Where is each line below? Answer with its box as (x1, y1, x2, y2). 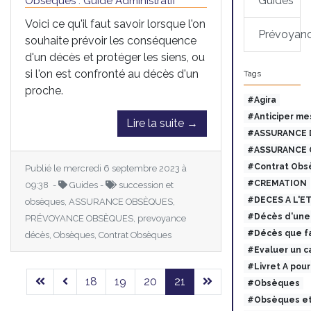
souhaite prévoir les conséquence (25, 33, 196, 47)
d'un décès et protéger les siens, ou (25, 50, 205, 64)
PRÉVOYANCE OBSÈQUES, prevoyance (25, 212, 186, 224)
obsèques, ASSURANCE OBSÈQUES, (25, 196, 175, 207)
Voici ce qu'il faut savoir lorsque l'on (25, 17, 205, 31)
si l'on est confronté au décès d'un (25, 67, 199, 81)
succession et (116, 179, 174, 190)
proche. (25, 83, 63, 97)
